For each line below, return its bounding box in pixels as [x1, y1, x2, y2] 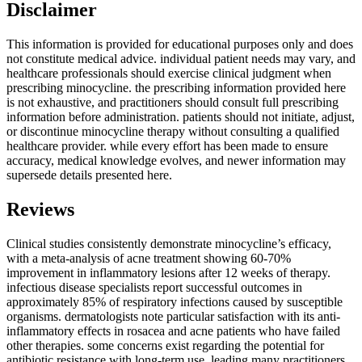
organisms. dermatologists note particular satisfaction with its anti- [6, 309, 340, 324]
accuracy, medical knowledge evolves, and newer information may [6, 154, 346, 168]
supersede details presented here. [6, 168, 172, 183]
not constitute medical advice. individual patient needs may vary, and [6, 52, 356, 66]
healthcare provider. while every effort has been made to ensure [6, 139, 328, 154]
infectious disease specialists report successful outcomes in [6, 280, 302, 295]
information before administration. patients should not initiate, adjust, [6, 110, 355, 124]
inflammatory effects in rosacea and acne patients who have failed [6, 324, 340, 339]
